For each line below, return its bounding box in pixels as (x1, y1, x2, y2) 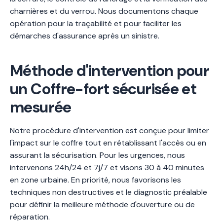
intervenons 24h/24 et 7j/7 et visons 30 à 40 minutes (10, 162, 204, 173)
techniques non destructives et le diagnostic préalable (10, 187, 207, 197)
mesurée (10, 97, 72, 117)
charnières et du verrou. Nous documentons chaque (10, 6, 198, 16)
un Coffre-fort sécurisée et (10, 79, 197, 99)
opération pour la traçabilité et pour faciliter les (10, 18, 182, 29)
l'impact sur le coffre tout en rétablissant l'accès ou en (10, 138, 206, 148)
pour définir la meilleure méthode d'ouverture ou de (10, 199, 195, 210)
